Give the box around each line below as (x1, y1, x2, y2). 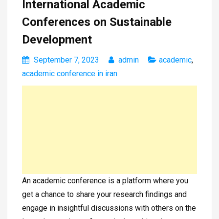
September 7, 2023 (34, 55, 99, 65)
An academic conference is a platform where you (22, 176, 188, 186)
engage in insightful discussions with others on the (22, 203, 196, 213)
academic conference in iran (22, 69, 117, 79)
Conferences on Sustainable (22, 15, 172, 29)
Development (22, 33, 92, 47)
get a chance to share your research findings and (22, 190, 187, 199)
